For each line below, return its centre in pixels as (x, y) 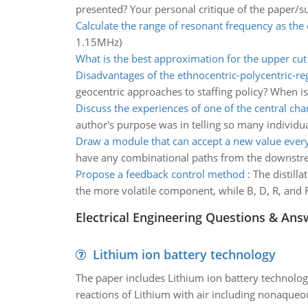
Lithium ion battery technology (184, 254)
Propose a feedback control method (160, 174)
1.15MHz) (98, 42)
